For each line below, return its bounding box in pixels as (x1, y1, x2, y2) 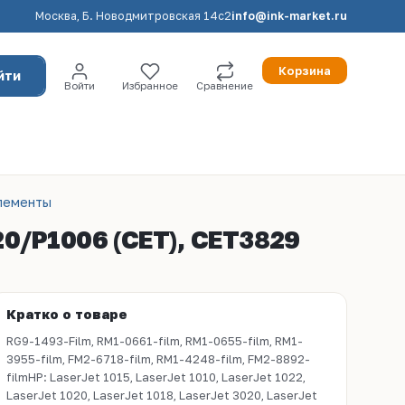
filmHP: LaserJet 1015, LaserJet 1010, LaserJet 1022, (6, 370, 306, 384)
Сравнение (196, 79, 253, 92)
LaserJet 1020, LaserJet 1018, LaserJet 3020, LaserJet (6, 388, 317, 402)
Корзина (278, 63, 331, 78)
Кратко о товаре (6, 306, 127, 322)
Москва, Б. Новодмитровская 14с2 (35, 9, 231, 23)
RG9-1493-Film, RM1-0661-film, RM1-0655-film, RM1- (6, 334, 303, 348)
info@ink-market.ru (231, 9, 347, 23)
